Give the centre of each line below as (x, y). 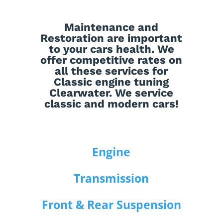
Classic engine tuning (111, 82)
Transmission (111, 178)
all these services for (111, 71)
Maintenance (100, 27)
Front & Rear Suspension (111, 205)
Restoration (72, 38)
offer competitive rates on (111, 60)
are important (143, 38)
